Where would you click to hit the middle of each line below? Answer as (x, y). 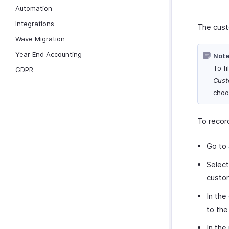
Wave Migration (40, 39)
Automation (34, 8)
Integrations (35, 24)
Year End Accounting (49, 54)
